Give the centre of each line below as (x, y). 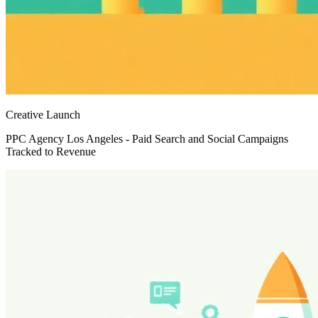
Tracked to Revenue (51, 152)
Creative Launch (43, 115)
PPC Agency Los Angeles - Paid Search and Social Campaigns (147, 139)
